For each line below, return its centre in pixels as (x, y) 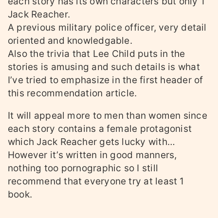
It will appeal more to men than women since (108, 116)
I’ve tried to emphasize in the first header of (106, 80)
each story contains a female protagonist (100, 129)
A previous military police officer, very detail (107, 28)
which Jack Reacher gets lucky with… (91, 142)
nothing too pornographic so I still (83, 168)
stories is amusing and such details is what (104, 67)
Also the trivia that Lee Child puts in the (97, 54)
